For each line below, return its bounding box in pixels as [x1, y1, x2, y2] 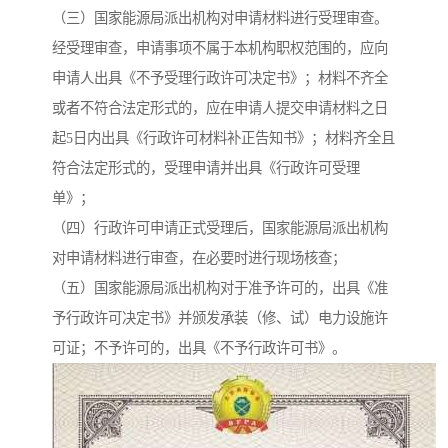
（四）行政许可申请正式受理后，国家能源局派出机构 [52, 220, 388, 237]
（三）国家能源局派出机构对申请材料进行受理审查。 [52, 10, 388, 27]
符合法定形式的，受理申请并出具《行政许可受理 [52, 160, 360, 177]
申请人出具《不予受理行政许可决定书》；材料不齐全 [52, 70, 388, 87]
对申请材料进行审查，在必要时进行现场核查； [52, 250, 346, 267]
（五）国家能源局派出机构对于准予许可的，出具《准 [52, 280, 388, 297]
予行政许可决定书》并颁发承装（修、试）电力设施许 [52, 310, 388, 327]
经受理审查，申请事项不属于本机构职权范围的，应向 [52, 40, 388, 57]
